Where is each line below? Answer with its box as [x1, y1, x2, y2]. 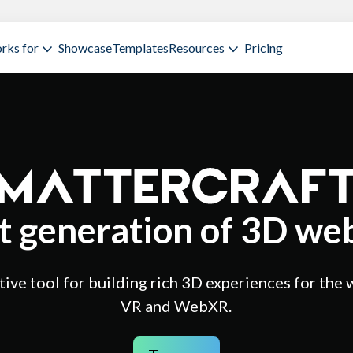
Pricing [244, 40, 284, 55]
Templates [112, 40, 169, 55]
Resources [169, 40, 225, 55]
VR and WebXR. [121, 296, 232, 315]
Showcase [58, 40, 113, 55]
